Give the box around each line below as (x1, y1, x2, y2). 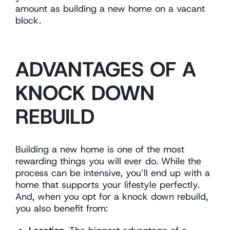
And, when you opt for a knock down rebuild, (15, 190, 208, 203)
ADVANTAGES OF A (15, 55, 196, 83)
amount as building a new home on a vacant (15, 2, 205, 15)
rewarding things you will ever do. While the (15, 155, 201, 167)
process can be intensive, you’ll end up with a (15, 166, 210, 179)
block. (15, 14, 41, 27)
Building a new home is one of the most (15, 143, 184, 156)
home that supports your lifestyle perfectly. (15, 178, 200, 191)
